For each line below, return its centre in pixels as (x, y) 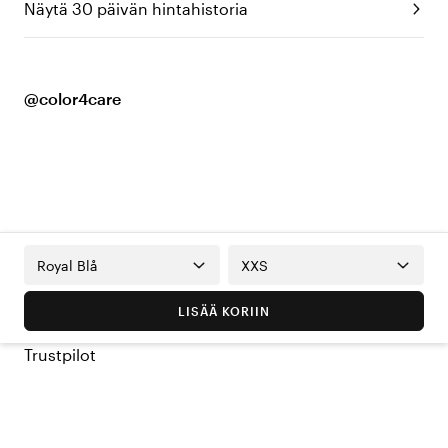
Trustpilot (60, 355)
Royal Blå (67, 265)
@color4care (72, 99)
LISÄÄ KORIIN (224, 311)
